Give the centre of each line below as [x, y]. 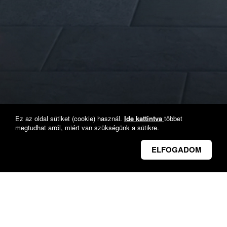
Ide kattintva [144, 118]
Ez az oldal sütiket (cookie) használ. [70, 118]
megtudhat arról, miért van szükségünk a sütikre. [87, 127]
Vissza [58, 141]
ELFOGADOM [176, 149]
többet [173, 118]
